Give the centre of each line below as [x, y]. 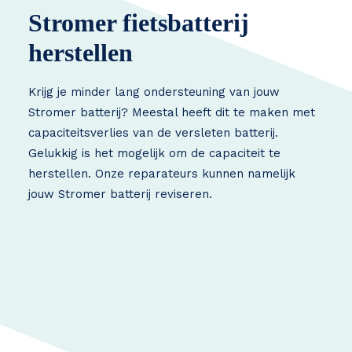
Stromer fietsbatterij [139, 23]
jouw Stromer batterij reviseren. [120, 194]
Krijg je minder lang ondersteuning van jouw [154, 92]
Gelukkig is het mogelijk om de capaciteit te [154, 153]
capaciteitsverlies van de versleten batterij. [153, 133]
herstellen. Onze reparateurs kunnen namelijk [162, 174]
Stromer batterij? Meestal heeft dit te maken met [172, 112]
